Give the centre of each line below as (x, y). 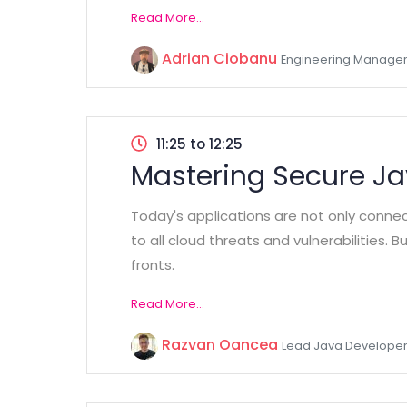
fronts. (153, 265)
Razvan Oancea (220, 345)
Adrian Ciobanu (219, 59)
